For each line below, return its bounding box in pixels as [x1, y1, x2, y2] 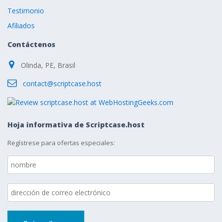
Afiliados [7, 21, 35, 30]
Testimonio [7, 6, 44, 15]
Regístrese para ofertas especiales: [7, 138, 115, 148]
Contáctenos [7, 40, 55, 49]
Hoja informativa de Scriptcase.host [7, 120, 145, 130]
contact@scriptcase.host [23, 79, 102, 88]
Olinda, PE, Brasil [21, 60, 75, 70]
